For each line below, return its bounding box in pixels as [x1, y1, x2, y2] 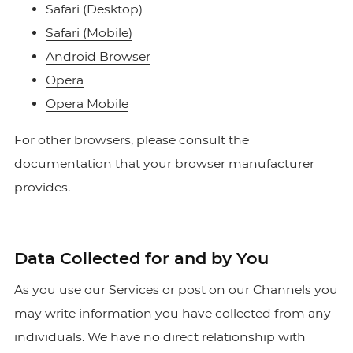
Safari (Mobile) [45, 25, 132, 40]
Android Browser [45, 49, 150, 64]
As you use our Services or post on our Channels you [13, 282, 338, 297]
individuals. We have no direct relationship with [13, 329, 306, 344]
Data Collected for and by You [13, 248, 269, 268]
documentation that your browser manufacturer [13, 156, 314, 171]
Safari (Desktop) [45, 2, 143, 17]
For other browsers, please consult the [13, 132, 249, 147]
